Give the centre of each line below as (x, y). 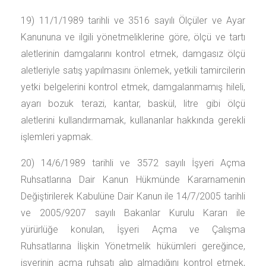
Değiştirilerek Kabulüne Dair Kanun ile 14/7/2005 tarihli (133, 196)
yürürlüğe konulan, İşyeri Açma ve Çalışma (133, 229)
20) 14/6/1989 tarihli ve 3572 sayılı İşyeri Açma (133, 163)
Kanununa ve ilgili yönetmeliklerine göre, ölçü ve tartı (133, 37)
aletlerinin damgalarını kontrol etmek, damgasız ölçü (133, 54)
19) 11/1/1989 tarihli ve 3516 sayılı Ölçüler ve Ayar (133, 20)
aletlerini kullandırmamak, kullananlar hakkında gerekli (133, 120)
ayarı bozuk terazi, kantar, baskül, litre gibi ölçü (133, 104)
